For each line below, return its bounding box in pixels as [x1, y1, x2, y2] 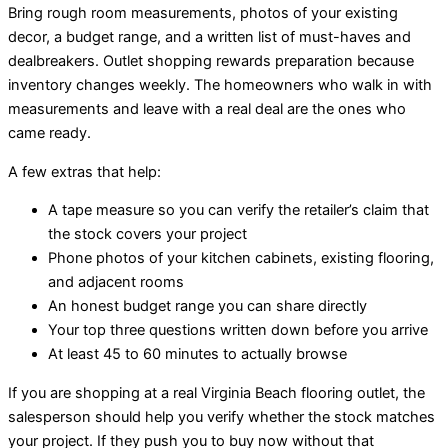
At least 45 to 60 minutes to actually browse [48, 345, 347, 364]
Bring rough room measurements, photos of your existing [8, 3, 398, 22]
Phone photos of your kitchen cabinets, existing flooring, [48, 249, 434, 268]
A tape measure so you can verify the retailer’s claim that [48, 201, 429, 220]
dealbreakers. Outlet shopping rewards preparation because [8, 51, 414, 70]
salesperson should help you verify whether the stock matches [8, 407, 435, 426]
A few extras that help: [8, 162, 161, 181]
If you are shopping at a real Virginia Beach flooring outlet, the [8, 383, 425, 402]
